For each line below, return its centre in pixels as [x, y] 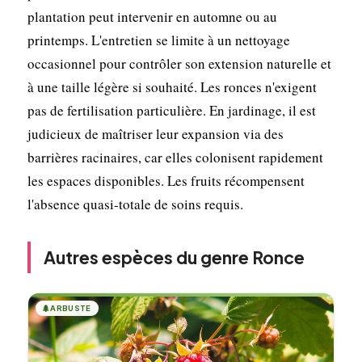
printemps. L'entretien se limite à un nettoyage [158, 40]
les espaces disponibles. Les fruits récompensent [166, 180]
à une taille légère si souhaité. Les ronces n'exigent [172, 86]
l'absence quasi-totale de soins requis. [135, 204]
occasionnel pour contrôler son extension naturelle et [179, 63]
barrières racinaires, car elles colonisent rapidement [175, 157]
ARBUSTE [71, 307]
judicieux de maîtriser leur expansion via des [155, 133]
